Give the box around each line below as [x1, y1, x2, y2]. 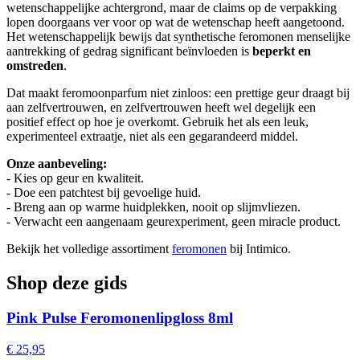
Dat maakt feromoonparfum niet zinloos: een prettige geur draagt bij [6, 85, 350, 100]
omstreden [6, 58, 63, 72]
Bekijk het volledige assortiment [6, 241, 172, 256]
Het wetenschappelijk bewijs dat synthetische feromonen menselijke [6, 29, 350, 43]
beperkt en [252, 43, 311, 58]
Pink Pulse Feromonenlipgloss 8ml [6, 309, 233, 327]
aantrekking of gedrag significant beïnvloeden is [6, 43, 252, 58]
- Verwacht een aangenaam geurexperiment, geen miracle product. [6, 214, 341, 228]
